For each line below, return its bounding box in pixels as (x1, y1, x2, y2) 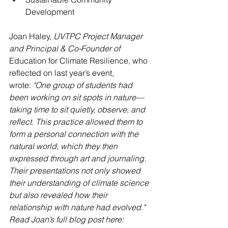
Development (25, 6, 74, 17)
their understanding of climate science (9, 177, 151, 188)
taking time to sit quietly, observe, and (9, 104, 147, 115)
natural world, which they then (9, 140, 120, 151)
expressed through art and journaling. (9, 153, 148, 163)
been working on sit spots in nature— (9, 92, 144, 102)
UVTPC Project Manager (53, 31, 145, 41)
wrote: (9, 79, 33, 90)
